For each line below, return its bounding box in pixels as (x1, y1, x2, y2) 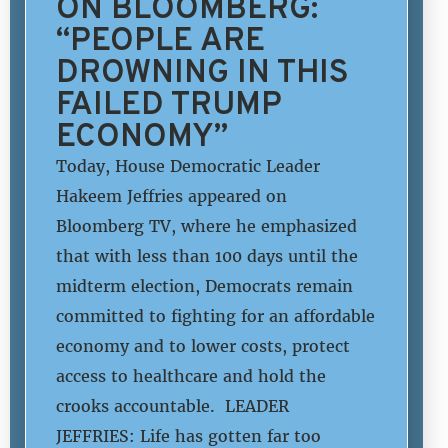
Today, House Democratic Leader (56, 155, 320, 176)
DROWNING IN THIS (56, 47, 349, 94)
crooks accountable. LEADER (56, 395, 289, 416)
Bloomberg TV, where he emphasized (56, 215, 357, 236)
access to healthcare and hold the (56, 365, 326, 386)
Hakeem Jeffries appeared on (56, 185, 287, 206)
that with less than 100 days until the (56, 245, 358, 266)
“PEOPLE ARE (56, 15, 265, 62)
